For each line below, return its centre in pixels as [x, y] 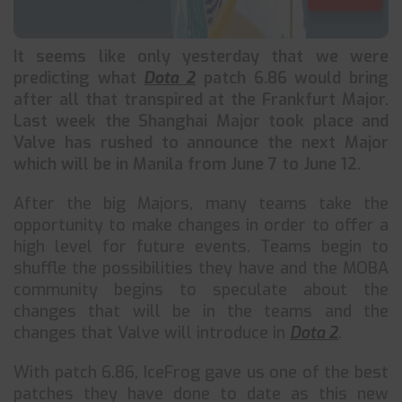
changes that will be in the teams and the [201, 311]
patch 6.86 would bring [293, 78]
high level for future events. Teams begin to [201, 247]
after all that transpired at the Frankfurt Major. [201, 100]
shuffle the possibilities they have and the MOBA [201, 268]
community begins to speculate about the [201, 290]
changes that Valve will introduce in [152, 333]
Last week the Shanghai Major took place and [201, 121]
